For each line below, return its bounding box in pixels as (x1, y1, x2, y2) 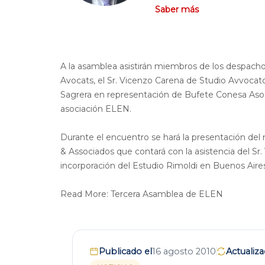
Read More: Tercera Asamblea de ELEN (60, 189, 223, 199)
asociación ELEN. (60, 104, 131, 114)
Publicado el (99, 246, 152, 257)
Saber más (155, 4, 199, 15)
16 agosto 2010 (152, 246, 216, 257)
